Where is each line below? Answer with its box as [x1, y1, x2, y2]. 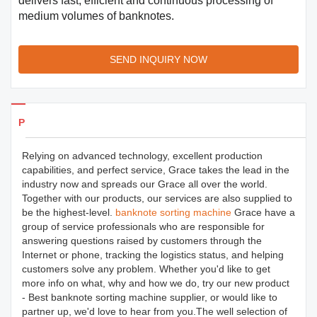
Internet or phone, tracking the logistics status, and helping [22, 249, 284, 260]
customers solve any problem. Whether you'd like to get [22, 263, 270, 275]
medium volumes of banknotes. [18, 10, 174, 22]
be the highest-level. [22, 207, 115, 218]
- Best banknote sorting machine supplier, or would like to [22, 292, 277, 303]
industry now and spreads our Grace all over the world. [22, 178, 267, 190]
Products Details [18, 117, 98, 128]
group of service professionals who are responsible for [22, 221, 265, 232]
